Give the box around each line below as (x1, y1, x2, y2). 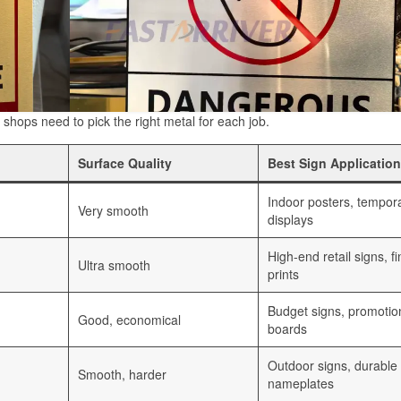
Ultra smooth (78, 256, 150, 275)
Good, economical (78, 311, 181, 329)
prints (268, 265, 299, 284)
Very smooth (78, 201, 149, 220)
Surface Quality (78, 154, 172, 173)
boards (268, 320, 307, 338)
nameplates (268, 374, 334, 393)
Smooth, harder (78, 365, 166, 384)
